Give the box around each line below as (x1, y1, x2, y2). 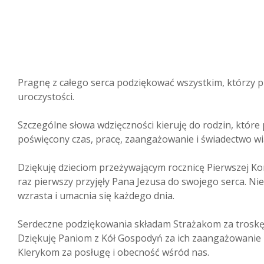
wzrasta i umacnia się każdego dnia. (18, 189, 174, 202)
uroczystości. (18, 90, 74, 103)
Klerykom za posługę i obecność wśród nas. (18, 246, 209, 259)
